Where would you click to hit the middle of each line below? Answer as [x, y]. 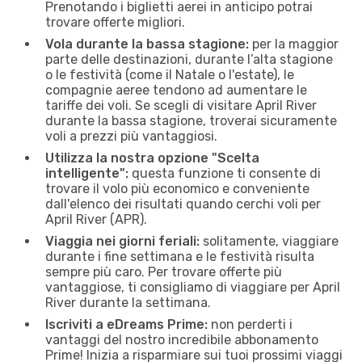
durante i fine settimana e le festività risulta [180, 256]
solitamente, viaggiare [269, 241]
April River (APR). [96, 219]
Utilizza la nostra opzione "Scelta [152, 158]
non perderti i [250, 324]
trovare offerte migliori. [115, 22]
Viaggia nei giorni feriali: [122, 241]
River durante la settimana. [128, 302]
